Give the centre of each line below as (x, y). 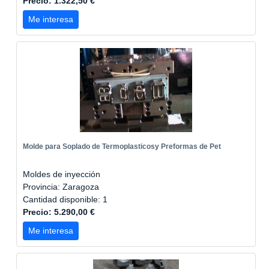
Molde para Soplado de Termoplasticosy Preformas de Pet (122, 147)
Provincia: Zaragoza (61, 187)
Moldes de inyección (62, 174)
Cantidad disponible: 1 (66, 199)
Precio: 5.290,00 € (59, 212)
